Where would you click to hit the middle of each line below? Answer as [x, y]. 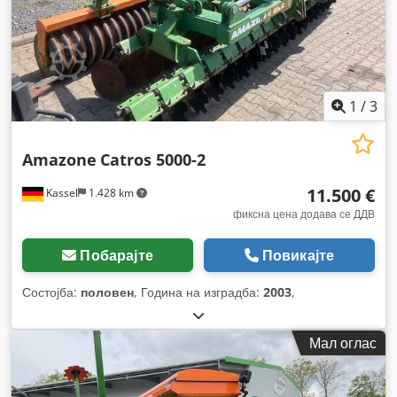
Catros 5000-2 [153, 159]
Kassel [61, 192]
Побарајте [117, 255]
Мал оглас [343, 343]
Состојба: [51, 292]
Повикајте [298, 255]
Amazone [59, 159]
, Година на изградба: [198, 292]
